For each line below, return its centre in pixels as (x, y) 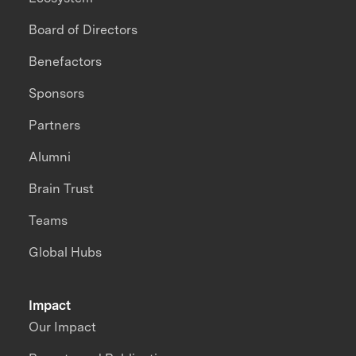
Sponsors (57, 94)
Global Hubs (66, 253)
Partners (55, 126)
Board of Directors (83, 30)
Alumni (50, 157)
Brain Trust (62, 189)
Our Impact (63, 327)
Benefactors (66, 62)
